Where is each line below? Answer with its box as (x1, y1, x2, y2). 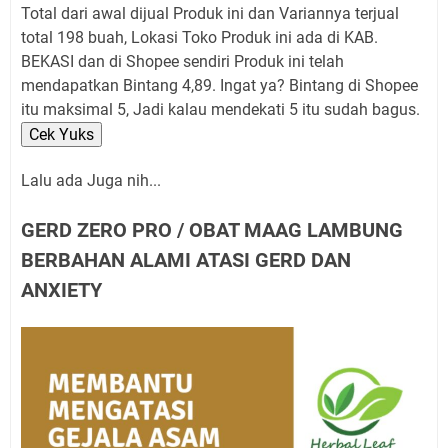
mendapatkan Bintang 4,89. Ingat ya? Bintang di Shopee (21, 76, 418, 96)
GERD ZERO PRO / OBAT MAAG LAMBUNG (21, 218, 403, 243)
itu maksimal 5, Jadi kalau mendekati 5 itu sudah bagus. (21, 100, 420, 120)
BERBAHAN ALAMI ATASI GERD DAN (21, 248, 351, 273)
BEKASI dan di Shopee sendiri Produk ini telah (21, 52, 344, 72)
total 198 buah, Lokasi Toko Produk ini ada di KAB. (21, 28, 378, 48)
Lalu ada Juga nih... (21, 171, 161, 191)
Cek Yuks (29, 125, 94, 145)
